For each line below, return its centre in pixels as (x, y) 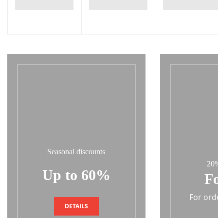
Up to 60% (76, 175)
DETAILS (76, 206)
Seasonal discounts (76, 151)
